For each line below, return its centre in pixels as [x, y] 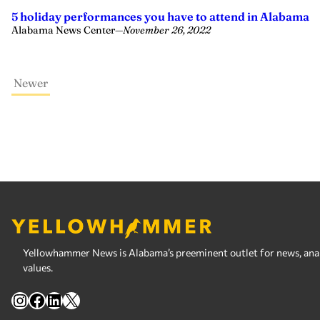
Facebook [66, 299]
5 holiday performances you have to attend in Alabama [160, 16]
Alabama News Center [63, 30]
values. [38, 267]
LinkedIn [79, 299]
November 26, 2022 [167, 30]
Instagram [51, 299]
